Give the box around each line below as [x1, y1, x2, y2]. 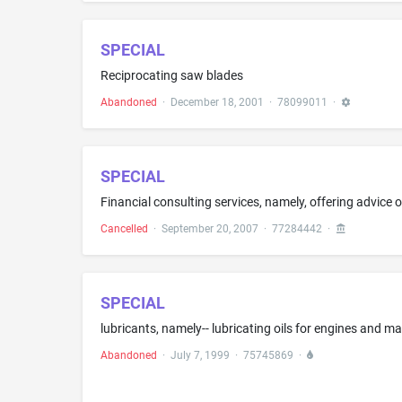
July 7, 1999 [170, 348, 230, 362]
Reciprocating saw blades [100, 67, 243, 83]
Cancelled [100, 222, 148, 235]
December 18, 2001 [170, 95, 264, 109]
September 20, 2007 [162, 222, 258, 235]
